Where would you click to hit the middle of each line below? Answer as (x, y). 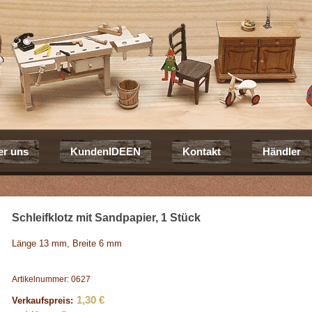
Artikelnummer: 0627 (52, 279)
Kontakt (202, 151)
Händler (282, 151)
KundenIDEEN (106, 151)
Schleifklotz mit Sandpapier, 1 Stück (107, 218)
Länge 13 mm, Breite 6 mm (67, 243)
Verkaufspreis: (43, 301)
